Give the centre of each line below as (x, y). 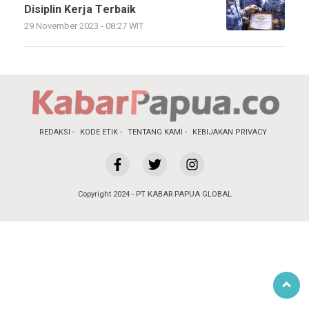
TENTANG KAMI (155, 132)
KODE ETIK (99, 132)
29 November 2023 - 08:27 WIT (84, 26)
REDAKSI (55, 132)
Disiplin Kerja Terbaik (80, 10)
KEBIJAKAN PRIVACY (230, 132)
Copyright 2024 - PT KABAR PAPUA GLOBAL (154, 194)
